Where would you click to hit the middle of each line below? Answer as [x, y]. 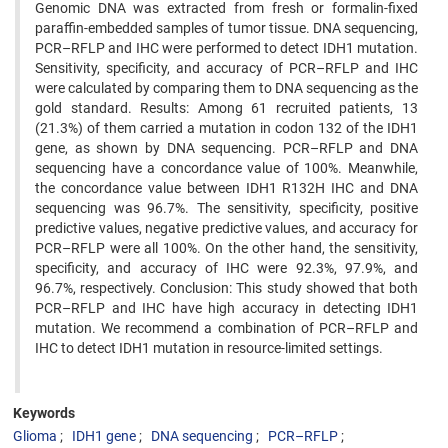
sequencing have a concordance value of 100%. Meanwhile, [226, 168]
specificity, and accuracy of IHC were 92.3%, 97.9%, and [226, 268]
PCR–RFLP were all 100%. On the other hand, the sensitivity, [226, 248]
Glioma [35, 436]
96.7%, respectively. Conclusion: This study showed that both [226, 288]
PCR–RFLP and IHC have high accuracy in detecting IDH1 [226, 308]
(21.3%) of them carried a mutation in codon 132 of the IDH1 [226, 128]
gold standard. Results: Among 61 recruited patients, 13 [226, 108]
